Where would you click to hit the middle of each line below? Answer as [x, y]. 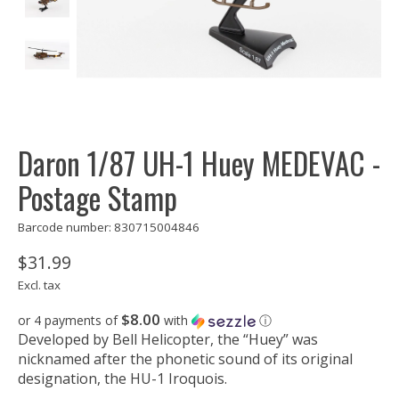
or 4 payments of [69, 321]
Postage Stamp [98, 198]
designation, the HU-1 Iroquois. [122, 379]
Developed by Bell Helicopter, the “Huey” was [168, 340]
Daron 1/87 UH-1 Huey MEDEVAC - [199, 163]
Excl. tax [39, 285]
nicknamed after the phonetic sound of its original [185, 359]
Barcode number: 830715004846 [109, 228]
